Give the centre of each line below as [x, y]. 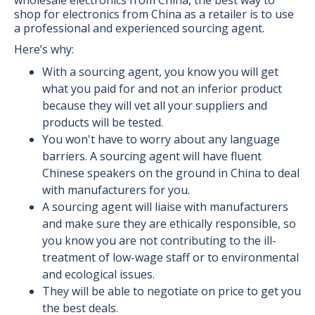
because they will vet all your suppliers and [155, 105]
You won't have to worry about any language [161, 139]
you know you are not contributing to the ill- [159, 240]
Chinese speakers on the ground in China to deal [171, 173]
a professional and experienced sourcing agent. [139, 28]
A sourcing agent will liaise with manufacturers [165, 206]
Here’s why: [44, 49]
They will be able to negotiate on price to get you [172, 291]
